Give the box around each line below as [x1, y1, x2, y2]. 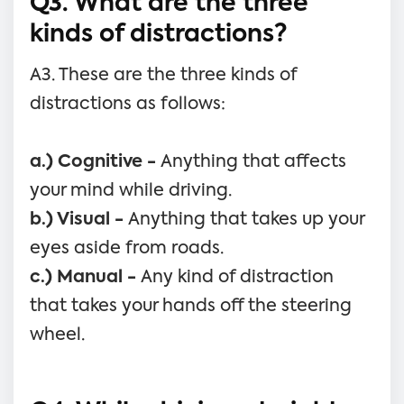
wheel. [30, 326, 85, 344]
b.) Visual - [30, 210, 128, 228]
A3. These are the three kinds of [30, 66, 297, 84]
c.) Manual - [30, 268, 141, 286]
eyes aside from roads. [30, 239, 224, 257]
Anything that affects [161, 152, 346, 170]
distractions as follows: [30, 95, 225, 113]
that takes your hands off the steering [30, 297, 352, 315]
